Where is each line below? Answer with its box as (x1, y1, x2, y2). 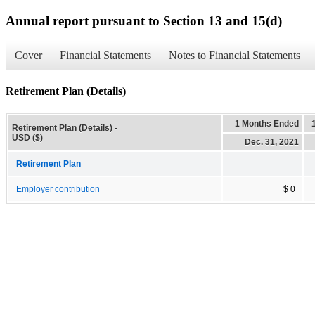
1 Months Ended (235, 118, 299, 129)
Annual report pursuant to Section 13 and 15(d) (6, 13, 282, 28)
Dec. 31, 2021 (245, 136, 299, 147)
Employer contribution (16, 184, 100, 193)
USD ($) (12, 132, 43, 143)
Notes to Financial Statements (169, 49, 300, 62)
